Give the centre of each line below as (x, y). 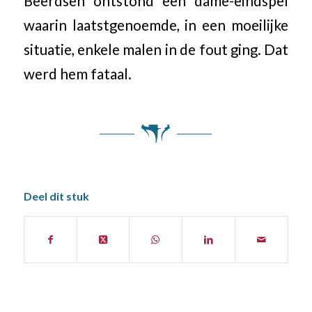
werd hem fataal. (77, 74)
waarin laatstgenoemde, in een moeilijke (156, 25)
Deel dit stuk (56, 196)
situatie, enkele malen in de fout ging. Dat (156, 50)
